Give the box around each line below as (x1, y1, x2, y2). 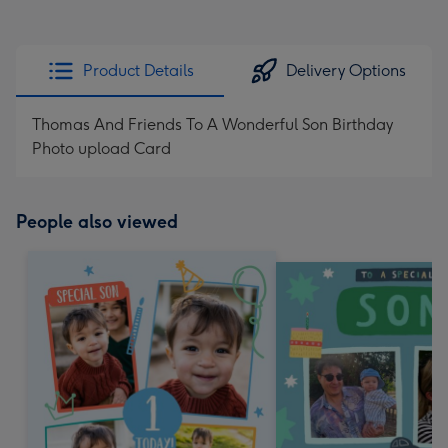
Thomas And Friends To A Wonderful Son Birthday (32, 115, 393, 134)
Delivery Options (286, 61, 406, 80)
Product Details (82, 61, 194, 80)
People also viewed (16, 211, 178, 233)
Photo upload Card (32, 139, 171, 158)
